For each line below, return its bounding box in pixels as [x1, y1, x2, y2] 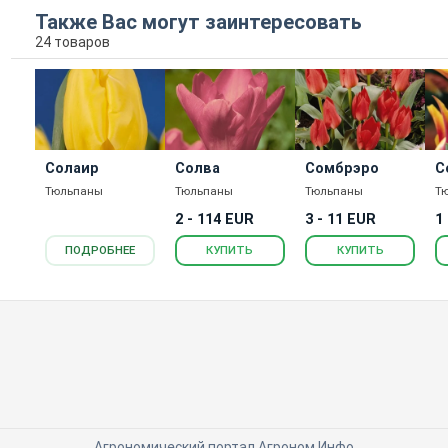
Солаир [44, 159, 99, 177]
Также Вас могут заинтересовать [34, 9, 362, 34]
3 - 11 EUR [305, 211, 376, 229]
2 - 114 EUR [174, 211, 254, 229]
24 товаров [34, 33, 110, 50]
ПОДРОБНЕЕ [64, 243, 135, 257]
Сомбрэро [305, 159, 379, 177]
